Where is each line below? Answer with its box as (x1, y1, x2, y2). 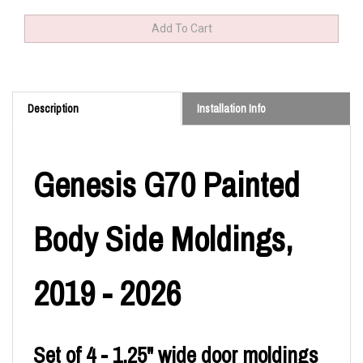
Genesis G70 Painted (33, 161, 300, 207)
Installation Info (197, 100, 266, 116)
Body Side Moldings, (33, 216, 293, 262)
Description (28, 100, 79, 116)
